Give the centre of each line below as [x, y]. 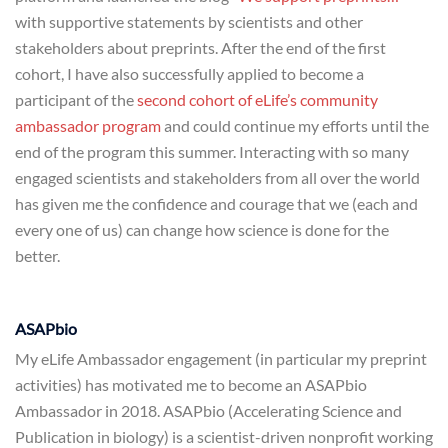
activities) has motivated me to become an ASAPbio [191, 384]
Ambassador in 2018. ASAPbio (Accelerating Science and [208, 410]
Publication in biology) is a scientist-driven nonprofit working [224, 436]
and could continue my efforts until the [295, 125]
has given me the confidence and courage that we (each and [216, 203]
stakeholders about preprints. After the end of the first [200, 47]
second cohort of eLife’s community [257, 99]
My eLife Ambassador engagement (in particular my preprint [221, 358]
